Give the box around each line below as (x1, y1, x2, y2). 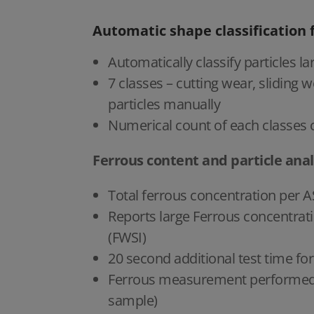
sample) (108, 291, 161, 310)
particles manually (108, 95, 220, 114)
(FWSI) (108, 228, 146, 247)
